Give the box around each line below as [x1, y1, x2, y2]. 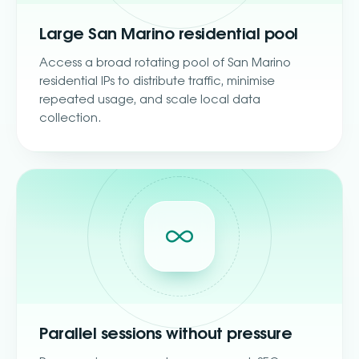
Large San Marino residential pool [39, 26, 298, 42]
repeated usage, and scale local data [39, 94, 260, 106]
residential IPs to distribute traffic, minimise [39, 75, 275, 87]
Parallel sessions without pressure [39, 326, 292, 342]
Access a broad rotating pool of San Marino [39, 57, 291, 69]
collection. [39, 112, 101, 124]
